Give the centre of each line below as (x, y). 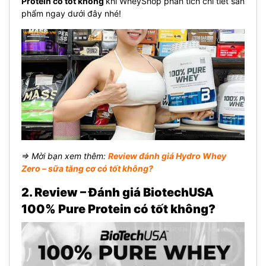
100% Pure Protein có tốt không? (118, 209)
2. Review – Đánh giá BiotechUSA (118, 192)
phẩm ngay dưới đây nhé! (71, 13)
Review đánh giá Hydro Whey (167, 156)
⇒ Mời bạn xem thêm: (65, 156)
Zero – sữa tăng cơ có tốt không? (87, 168)
